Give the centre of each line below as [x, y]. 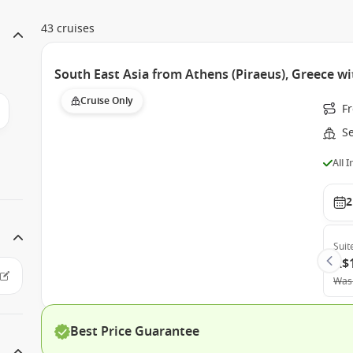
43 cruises [68, 29]
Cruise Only [107, 101]
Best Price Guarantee [135, 332]
